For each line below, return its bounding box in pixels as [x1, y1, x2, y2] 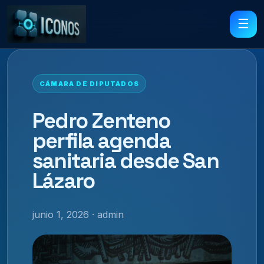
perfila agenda [32, 127, 170, 154]
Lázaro [32, 167, 95, 194]
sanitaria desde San [32, 147, 219, 174]
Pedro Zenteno [32, 107, 170, 134]
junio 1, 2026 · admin [32, 208, 124, 220]
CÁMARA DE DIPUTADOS [39, 80, 139, 88]
